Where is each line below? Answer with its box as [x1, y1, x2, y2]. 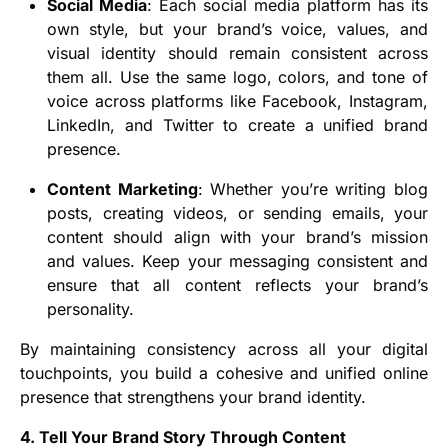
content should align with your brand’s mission [47, 227, 428, 248]
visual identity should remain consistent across [47, 43, 428, 64]
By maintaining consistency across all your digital [20, 339, 428, 360]
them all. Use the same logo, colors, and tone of [47, 67, 428, 88]
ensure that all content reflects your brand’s [47, 275, 428, 296]
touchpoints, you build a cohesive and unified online [20, 363, 428, 384]
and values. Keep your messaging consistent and [47, 251, 428, 272]
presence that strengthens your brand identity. [20, 387, 366, 408]
